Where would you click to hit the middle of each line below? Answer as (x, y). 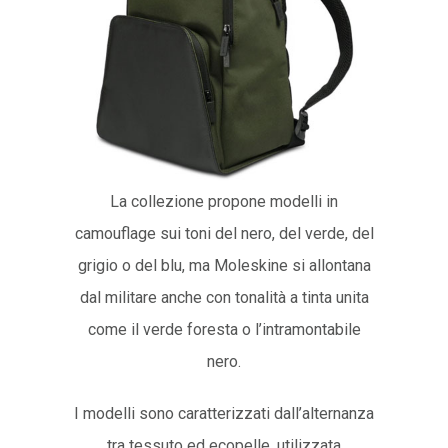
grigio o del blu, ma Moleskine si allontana (224, 265)
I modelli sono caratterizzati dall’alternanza (224, 413)
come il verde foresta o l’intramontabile (224, 329)
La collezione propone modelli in (224, 201)
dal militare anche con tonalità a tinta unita (224, 297)
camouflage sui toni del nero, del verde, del (224, 233)
